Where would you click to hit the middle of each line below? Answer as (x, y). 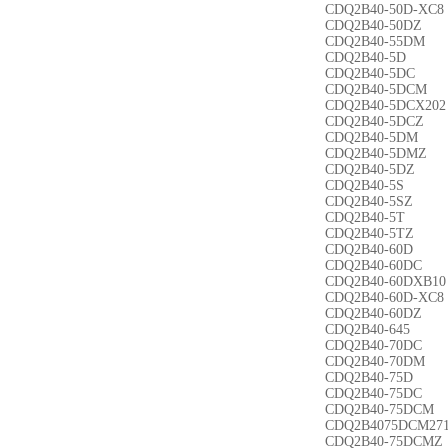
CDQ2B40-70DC (373, 345)
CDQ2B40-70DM (375, 361)
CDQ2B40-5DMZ (376, 153)
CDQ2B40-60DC (373, 265)
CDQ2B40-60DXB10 (385, 281)
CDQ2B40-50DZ (373, 25)
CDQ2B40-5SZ (369, 201)
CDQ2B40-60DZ (373, 313)
